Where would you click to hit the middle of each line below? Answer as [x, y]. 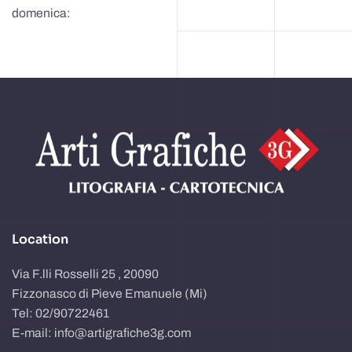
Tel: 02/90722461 [60, 313]
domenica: [41, 13]
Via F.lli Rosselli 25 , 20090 [85, 274]
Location [40, 240]
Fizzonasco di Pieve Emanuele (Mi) [110, 294]
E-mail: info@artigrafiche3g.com [101, 333]
